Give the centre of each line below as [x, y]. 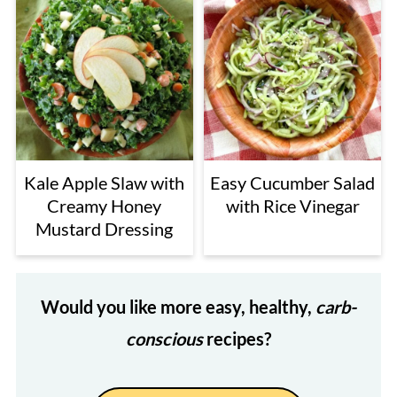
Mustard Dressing [105, 228]
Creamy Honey [105, 205]
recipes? [237, 338]
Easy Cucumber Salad [293, 182]
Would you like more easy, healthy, [178, 306]
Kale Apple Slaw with [105, 182]
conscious [164, 338]
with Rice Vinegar [292, 205]
